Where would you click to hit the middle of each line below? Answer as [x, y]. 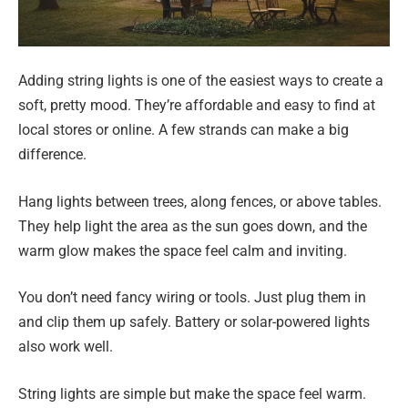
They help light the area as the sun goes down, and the [193, 226]
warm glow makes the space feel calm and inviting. [183, 250]
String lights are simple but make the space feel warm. [192, 393]
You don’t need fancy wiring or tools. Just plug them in [192, 298]
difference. [52, 155]
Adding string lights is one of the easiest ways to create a [201, 81]
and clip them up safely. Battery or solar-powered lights [194, 322]
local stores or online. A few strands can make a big [184, 130]
